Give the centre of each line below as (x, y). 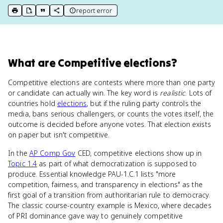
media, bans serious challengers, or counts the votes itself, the (111, 114)
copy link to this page (88, 14)
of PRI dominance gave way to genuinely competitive (96, 216)
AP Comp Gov (52, 153)
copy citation (60, 14)
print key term (34, 14)
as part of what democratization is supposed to (117, 164)
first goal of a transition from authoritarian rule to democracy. (109, 195)
